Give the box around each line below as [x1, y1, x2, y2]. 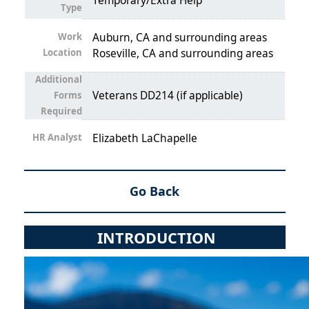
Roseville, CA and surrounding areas [92, 46, 273, 61]
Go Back [130, 183, 179, 200]
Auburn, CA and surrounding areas [92, 30, 267, 46]
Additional [34, 73, 82, 86]
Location [42, 46, 82, 59]
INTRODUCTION [97, 227, 216, 248]
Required [40, 105, 82, 118]
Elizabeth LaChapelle [92, 131, 197, 146]
